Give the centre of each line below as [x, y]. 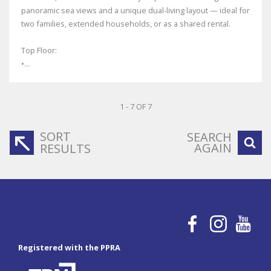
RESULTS [65, 149]
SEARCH [209, 137]
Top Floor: [39, 50]
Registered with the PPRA [69, 247]
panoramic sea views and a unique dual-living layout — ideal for [135, 10]
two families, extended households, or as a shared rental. [126, 24]
